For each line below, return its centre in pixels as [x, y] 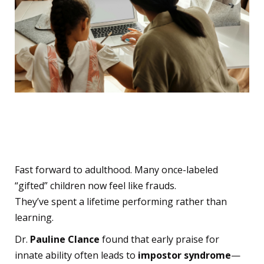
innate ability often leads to [76, 255]
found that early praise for [159, 239]
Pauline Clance [65, 239]
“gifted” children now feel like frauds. [95, 185]
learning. [34, 217]
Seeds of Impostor [97, 117]
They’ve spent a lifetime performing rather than [121, 201]
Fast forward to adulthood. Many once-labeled [116, 169]
